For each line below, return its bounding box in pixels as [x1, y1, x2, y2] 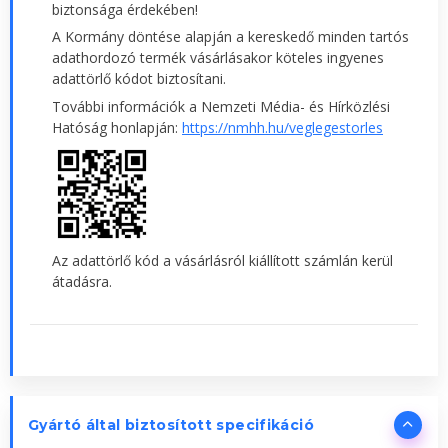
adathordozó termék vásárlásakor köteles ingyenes [52, 48, 384, 68]
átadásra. [52, 271, 112, 291]
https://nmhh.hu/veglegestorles [182, 117, 383, 137]
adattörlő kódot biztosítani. [52, 69, 226, 89]
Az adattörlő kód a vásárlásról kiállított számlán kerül [52, 250, 393, 270]
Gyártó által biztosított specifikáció [28, 415, 314, 434]
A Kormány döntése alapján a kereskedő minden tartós [52, 27, 409, 47]
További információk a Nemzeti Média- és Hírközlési [52, 96, 390, 116]
